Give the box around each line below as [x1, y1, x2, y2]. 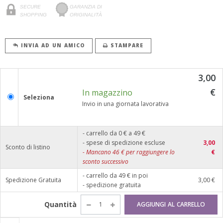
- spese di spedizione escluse [83, 138, 165, 147]
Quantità [44, 199, 77, 209]
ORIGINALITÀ [70, 11, 102, 17]
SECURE [20, 3, 41, 9]
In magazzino [82, 87, 132, 98]
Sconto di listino [5, 142, 50, 151]
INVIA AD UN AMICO [21, 41, 85, 49]
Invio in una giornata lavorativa [82, 99, 169, 108]
